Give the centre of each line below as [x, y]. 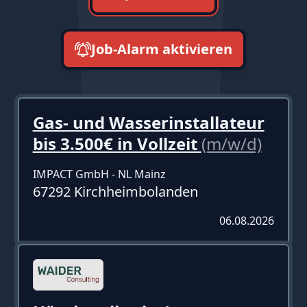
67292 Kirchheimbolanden [115, 191]
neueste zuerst [153, 105]
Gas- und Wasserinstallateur [148, 122]
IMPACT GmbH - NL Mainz [99, 174]
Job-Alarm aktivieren [162, 49]
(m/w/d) [231, 143]
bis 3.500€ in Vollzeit [117, 143]
